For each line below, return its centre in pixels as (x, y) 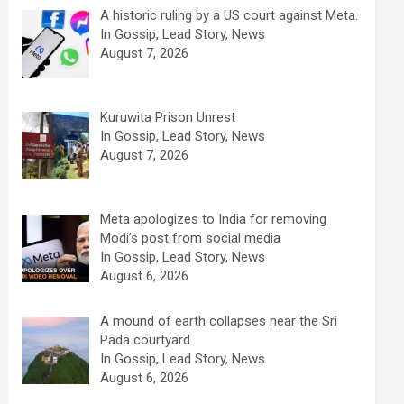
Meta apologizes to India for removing (213, 219)
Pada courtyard (145, 340)
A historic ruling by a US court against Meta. (229, 15)
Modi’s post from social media (190, 238)
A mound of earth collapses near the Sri (218, 321)
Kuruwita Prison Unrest (167, 117)
